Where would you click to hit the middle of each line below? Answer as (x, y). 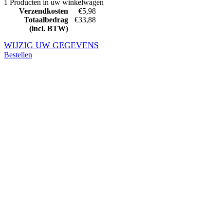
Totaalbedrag (46, 19)
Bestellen (18, 54)
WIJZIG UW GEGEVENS (51, 45)
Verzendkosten (44, 11)
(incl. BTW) (49, 28)
